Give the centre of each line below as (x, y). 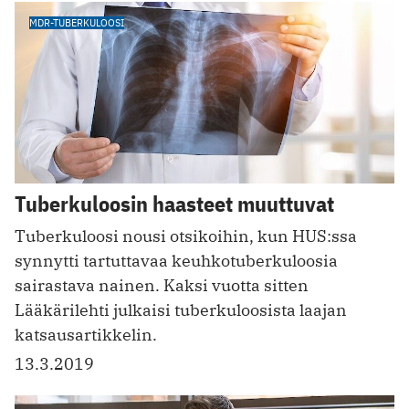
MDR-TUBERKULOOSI (77, 22)
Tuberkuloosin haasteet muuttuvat (174, 204)
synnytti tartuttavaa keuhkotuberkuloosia (176, 261)
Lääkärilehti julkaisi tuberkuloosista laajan (181, 310)
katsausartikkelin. (86, 335)
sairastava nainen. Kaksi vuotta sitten (162, 286)
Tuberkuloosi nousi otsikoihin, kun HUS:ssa (186, 236)
